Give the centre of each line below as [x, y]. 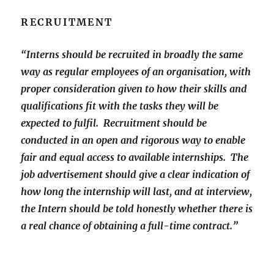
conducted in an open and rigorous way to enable [133, 140]
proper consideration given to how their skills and [134, 89]
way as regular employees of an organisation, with [136, 72]
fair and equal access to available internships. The [135, 157]
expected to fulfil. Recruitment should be [114, 123]
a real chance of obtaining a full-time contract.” [130, 226]
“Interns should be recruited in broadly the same [132, 55]
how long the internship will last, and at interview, [137, 192]
